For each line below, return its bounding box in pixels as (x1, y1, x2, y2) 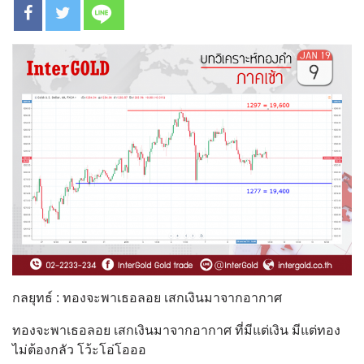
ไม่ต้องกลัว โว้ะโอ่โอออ (12, 342, 146, 357)
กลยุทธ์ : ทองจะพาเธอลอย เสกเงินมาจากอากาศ (12, 290, 282, 305)
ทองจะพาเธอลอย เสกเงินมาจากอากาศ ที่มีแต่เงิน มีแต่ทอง (12, 323, 340, 337)
